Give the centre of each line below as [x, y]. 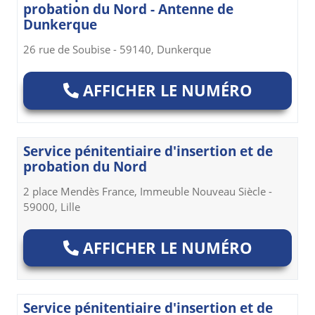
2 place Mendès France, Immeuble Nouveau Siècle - [148, 191]
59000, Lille [52, 206]
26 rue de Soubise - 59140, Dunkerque [117, 50]
